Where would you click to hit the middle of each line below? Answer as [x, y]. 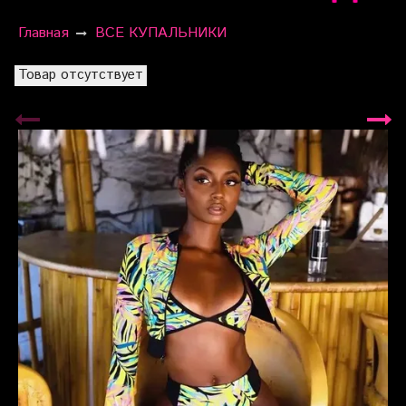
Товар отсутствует [81, 75]
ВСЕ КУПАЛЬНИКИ [161, 34]
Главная [43, 34]
